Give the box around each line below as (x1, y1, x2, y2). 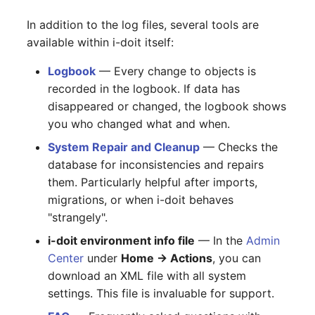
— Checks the (200, 139, 278, 154)
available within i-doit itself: (27, 34, 174, 49)
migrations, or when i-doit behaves (48, 192, 234, 207)
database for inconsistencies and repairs (48, 157, 264, 172)
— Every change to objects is (96, 63, 257, 78)
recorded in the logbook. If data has (48, 81, 240, 96)
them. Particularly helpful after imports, (48, 174, 258, 189)
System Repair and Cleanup (48, 139, 200, 154)
